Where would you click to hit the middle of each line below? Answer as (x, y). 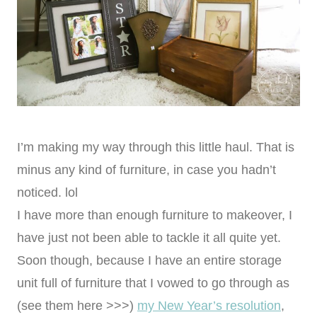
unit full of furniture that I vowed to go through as (153, 283)
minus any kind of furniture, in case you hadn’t (146, 170)
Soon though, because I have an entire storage (149, 261)
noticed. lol (47, 193)
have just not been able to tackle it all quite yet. (149, 238)
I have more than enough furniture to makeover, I (155, 215)
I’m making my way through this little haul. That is (156, 148)
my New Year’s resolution (209, 306)
